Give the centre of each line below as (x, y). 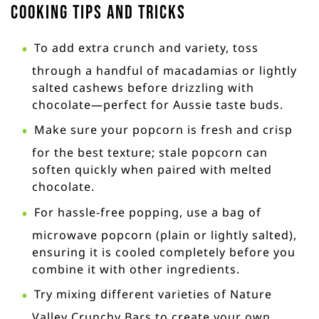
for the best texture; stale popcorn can (150, 153)
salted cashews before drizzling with (143, 87)
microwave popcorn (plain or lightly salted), (164, 235)
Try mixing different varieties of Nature (153, 294)
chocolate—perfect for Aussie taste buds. (158, 104)
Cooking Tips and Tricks (98, 13)
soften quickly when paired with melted (152, 170)
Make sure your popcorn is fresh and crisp (163, 130)
